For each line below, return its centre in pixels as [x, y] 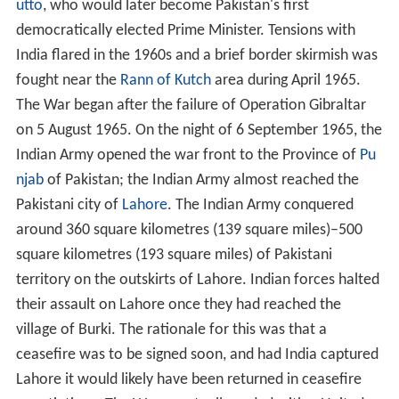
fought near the [68, 81]
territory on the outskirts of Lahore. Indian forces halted [197, 280]
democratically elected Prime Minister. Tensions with [185, 31]
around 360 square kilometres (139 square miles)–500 [189, 230]
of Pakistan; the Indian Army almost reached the [201, 180]
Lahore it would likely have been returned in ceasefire [188, 380]
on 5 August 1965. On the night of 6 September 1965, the [199, 130]
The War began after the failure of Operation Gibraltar [191, 106]
